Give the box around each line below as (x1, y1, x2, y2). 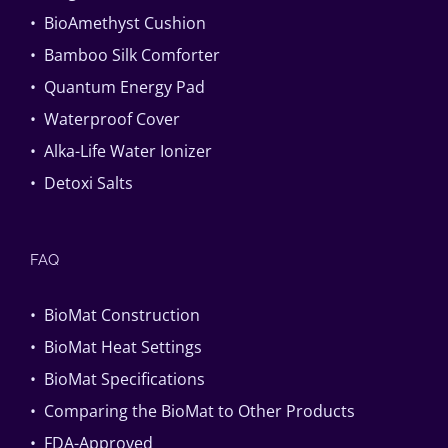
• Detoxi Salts (30, 171, 133, 194)
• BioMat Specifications (30, 367, 205, 390)
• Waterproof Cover (30, 107, 180, 130)
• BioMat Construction (30, 303, 200, 326)
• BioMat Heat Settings (30, 335, 202, 358)
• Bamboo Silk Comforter (30, 43, 220, 66)
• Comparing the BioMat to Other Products (30, 399, 355, 422)
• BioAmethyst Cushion (30, 11, 206, 34)
